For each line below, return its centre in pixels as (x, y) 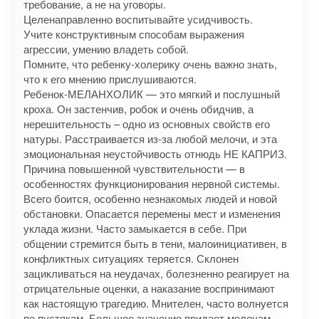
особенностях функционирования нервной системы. (152, 183)
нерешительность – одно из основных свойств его (147, 124)
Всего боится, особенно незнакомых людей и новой (150, 198)
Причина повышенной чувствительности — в (134, 168)
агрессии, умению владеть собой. (106, 49)
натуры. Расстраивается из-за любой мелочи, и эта (150, 138)
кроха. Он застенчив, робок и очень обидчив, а (138, 109)
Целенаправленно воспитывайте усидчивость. (138, 19)
